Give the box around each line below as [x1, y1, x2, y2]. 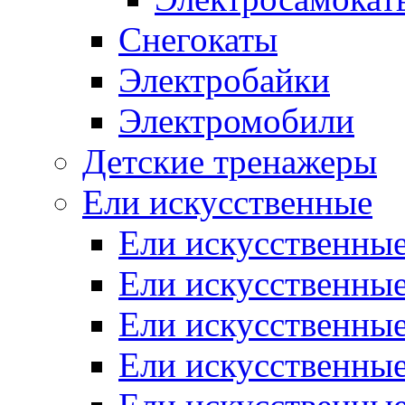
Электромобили [118, 100, 354, 140]
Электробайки [118, 60, 330, 99]
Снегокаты [118, 19, 278, 59]
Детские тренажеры [82, 141, 377, 181]
